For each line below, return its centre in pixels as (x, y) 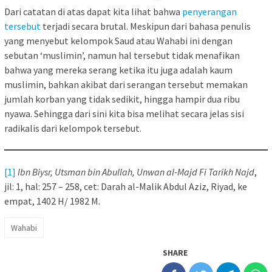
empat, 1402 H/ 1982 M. (52, 201)
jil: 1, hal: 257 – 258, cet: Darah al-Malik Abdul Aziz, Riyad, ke (126, 186)
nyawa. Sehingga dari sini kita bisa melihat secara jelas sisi (124, 113)
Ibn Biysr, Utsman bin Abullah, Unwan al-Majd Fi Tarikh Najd (136, 172)
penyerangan (209, 11)
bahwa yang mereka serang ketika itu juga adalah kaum (118, 70)
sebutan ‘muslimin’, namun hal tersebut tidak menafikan (122, 55)
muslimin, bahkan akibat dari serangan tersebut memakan (126, 84)
